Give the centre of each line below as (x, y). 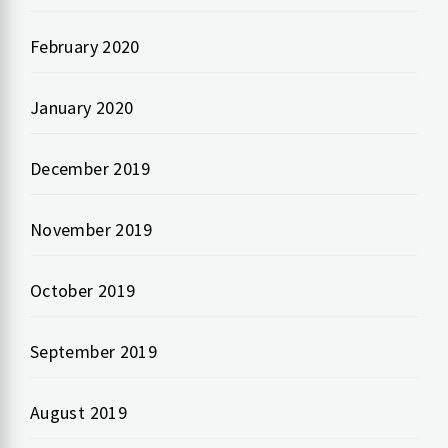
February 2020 (85, 47)
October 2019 (83, 291)
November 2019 (91, 230)
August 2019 (78, 413)
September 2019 (94, 352)
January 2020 (82, 108)
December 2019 (90, 169)
